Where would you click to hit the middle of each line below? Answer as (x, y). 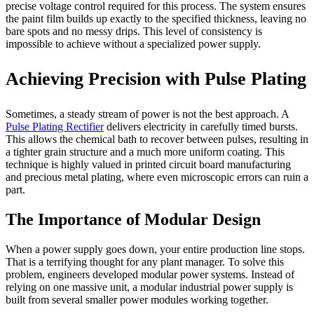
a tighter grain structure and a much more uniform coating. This (145, 152)
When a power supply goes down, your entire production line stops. (155, 250)
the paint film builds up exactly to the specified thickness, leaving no (156, 19)
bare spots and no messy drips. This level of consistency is (134, 32)
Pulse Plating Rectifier (55, 127)
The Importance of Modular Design (133, 220)
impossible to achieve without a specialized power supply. (133, 44)
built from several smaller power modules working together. (137, 300)
